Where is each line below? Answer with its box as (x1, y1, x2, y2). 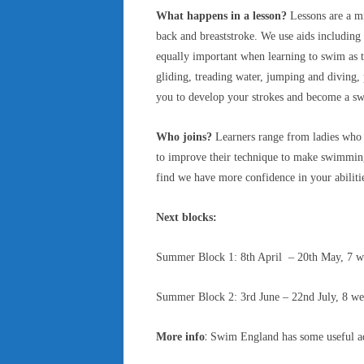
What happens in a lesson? (156, 10, 290, 22)
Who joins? (156, 131, 212, 143)
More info (156, 331, 205, 343)
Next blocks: (156, 211, 217, 223)
